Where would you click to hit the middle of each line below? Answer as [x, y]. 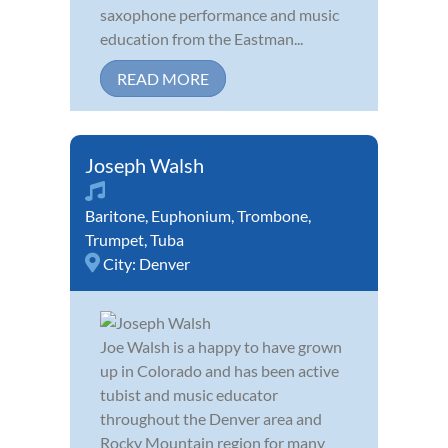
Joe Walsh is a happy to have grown [221, 347]
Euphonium [191, 216]
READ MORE [163, 79]
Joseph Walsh [144, 165]
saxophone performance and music [219, 15]
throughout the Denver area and [211, 419]
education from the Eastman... [201, 39]
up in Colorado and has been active [219, 371]
